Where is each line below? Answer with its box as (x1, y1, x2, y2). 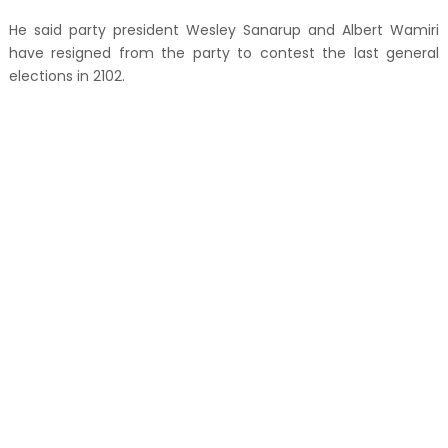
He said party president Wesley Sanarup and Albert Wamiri (8, 19, 440, 40)
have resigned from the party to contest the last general (8, 42, 440, 63)
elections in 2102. (8, 65, 125, 86)
